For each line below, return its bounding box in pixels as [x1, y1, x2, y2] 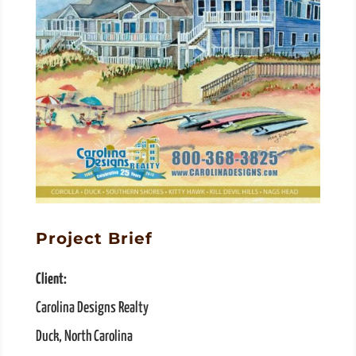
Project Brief [35, 229, 153, 249]
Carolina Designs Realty [35, 300, 149, 316]
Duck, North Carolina [35, 329, 133, 345]
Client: [35, 272, 67, 288]
